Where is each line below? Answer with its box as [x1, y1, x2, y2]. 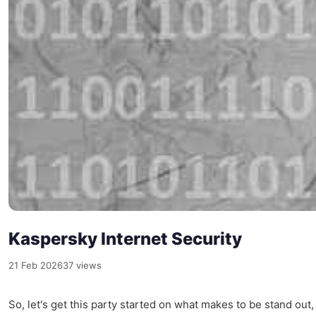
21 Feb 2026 [8, 260, 63, 272]
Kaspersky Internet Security [8, 229, 242, 250]
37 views [63, 260, 102, 272]
